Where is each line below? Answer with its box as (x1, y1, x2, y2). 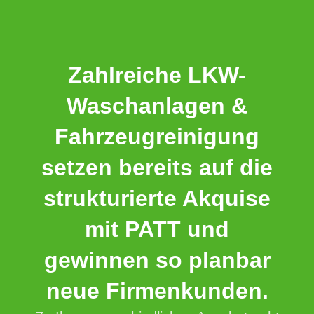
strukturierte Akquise (43, 186, 271, 212)
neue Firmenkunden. (46, 278, 268, 304)
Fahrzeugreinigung (55, 124, 259, 150)
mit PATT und (85, 217, 229, 243)
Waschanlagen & (67, 93, 247, 119)
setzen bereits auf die (41, 155, 273, 181)
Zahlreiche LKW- (68, 62, 246, 88)
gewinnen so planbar (43, 247, 271, 273)
